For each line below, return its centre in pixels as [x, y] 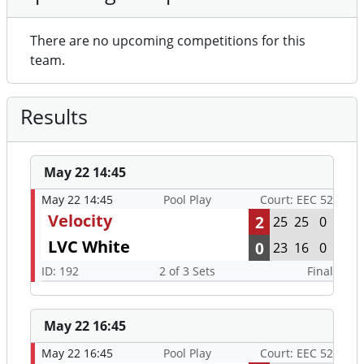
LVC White [89, 247]
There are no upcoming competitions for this [168, 41]
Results [54, 117]
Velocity [80, 221]
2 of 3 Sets [187, 271]
